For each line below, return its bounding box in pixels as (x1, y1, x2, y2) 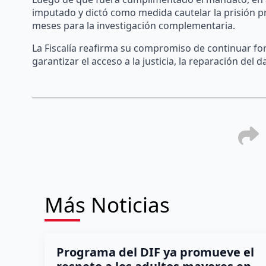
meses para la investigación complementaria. (31, 18, 235, 32)
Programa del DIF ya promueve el (56, 243, 254, 260)
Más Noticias (44, 190, 170, 218)
